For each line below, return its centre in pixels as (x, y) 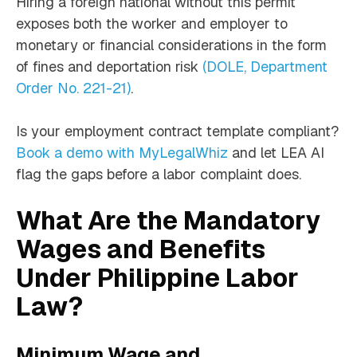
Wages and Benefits (141, 249)
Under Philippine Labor (157, 278)
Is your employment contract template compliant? (177, 131)
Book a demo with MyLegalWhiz (122, 153)
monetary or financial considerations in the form (171, 45)
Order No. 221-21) (73, 88)
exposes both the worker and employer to (152, 24)
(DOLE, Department (265, 67)
